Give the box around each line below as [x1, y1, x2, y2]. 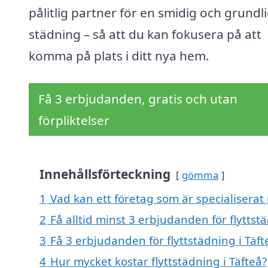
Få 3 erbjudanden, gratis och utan [38, 90, 237, 108]
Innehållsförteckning [39, 166, 170, 183]
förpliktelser [38, 112, 109, 129]
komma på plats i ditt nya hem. [29, 47, 209, 65]
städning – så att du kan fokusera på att [29, 26, 261, 43]
